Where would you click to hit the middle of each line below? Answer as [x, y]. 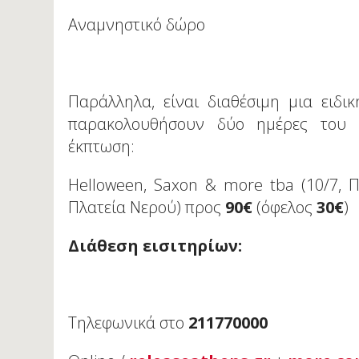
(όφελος [285, 208]
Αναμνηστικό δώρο [137, 25]
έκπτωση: [102, 147]
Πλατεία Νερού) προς [147, 208]
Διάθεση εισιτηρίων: [155, 246]
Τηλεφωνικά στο [129, 323]
